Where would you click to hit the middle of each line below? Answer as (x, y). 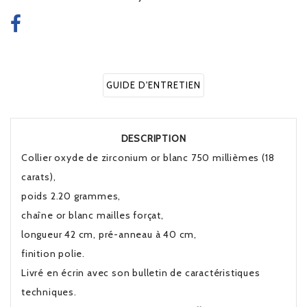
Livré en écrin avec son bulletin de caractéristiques (141, 273)
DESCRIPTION (153, 138)
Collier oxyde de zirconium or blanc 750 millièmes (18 (148, 158)
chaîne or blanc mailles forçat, (93, 215)
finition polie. (53, 254)
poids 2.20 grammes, (71, 196)
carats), (39, 177)
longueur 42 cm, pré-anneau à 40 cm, (109, 234)
